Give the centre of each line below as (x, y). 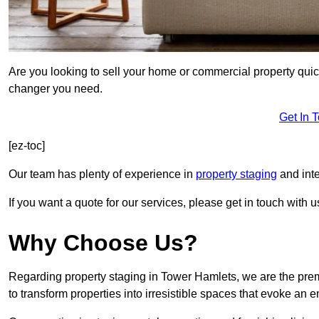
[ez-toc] (27, 146)
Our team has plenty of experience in (102, 174)
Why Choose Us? (103, 243)
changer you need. (56, 89)
